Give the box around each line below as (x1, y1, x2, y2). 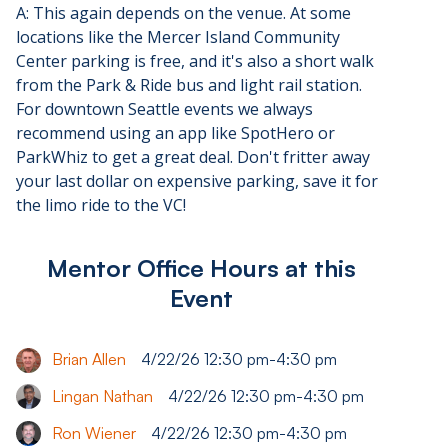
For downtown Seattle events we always (16, 98, 313, 121)
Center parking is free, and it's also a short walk (16, 50, 374, 73)
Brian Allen (52, 349, 126, 370)
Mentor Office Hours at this (47, 253, 357, 284)
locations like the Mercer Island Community (16, 26, 340, 49)
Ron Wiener (52, 422, 136, 443)
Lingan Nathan (52, 386, 153, 407)
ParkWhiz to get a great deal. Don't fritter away (16, 146, 370, 169)
